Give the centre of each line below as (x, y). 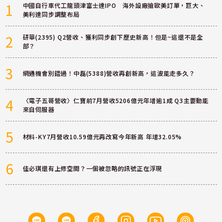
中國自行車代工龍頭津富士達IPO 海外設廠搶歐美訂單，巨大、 (114, 6)
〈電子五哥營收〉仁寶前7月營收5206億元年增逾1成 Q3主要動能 (116, 101)
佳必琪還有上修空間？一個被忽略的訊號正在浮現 (92, 169)
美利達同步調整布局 (51, 15)
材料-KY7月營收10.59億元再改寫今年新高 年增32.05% (102, 137)
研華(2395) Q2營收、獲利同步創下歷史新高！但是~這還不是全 (113, 37)
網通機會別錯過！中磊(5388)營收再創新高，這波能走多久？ (109, 74)
